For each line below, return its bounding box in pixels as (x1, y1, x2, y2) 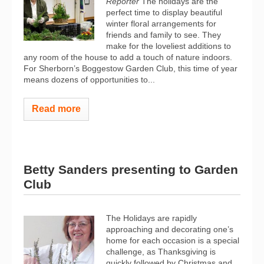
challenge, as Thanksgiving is (106, 246, 216, 256)
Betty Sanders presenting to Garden (24, 162, 238, 176)
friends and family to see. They (106, 30, 221, 39)
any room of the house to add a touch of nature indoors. (24, 52, 232, 62)
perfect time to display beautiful (106, 8, 222, 17)
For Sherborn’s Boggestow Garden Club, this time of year (24, 64, 237, 73)
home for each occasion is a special (106, 235, 239, 245)
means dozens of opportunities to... (24, 75, 155, 84)
